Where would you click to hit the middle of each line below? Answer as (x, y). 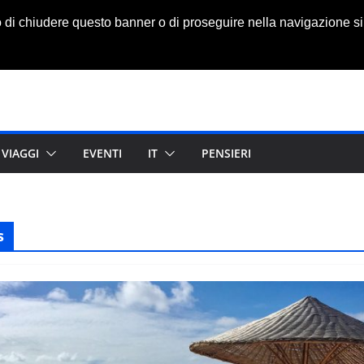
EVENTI (102, 153)
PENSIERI (226, 153)
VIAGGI (20, 153)
